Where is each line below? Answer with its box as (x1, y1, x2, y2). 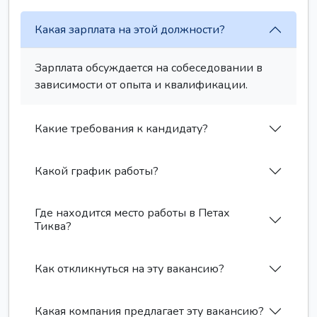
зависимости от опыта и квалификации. (35, 77, 248, 93)
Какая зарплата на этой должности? (35, 21, 225, 38)
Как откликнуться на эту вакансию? (35, 260, 224, 277)
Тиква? (35, 219, 71, 234)
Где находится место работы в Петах (35, 205, 230, 221)
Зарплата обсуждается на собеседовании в (35, 60, 263, 76)
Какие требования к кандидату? (35, 120, 208, 137)
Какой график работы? (35, 163, 158, 179)
